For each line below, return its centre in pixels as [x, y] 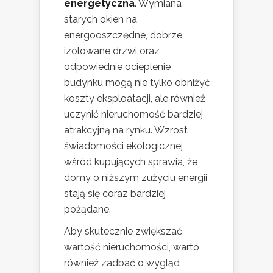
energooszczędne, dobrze [123, 35]
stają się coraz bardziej [115, 194]
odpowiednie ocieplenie [117, 67]
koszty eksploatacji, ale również [135, 99]
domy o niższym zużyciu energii [136, 178]
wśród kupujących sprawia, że [131, 162]
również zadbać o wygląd [122, 263]
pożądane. [87, 210]
